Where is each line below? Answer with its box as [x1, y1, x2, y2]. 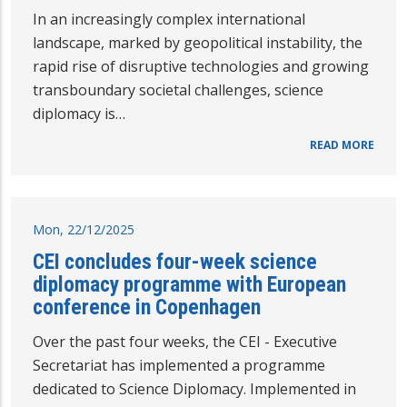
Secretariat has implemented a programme [33, 355, 325, 376]
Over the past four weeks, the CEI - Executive [33, 332, 337, 352]
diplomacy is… [33, 104, 125, 124]
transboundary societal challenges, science [33, 80, 323, 101]
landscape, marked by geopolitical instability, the [33, 33, 362, 54]
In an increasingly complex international [33, 9, 305, 30]
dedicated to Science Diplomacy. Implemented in [33, 379, 356, 400]
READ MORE [310, 137, 374, 154]
